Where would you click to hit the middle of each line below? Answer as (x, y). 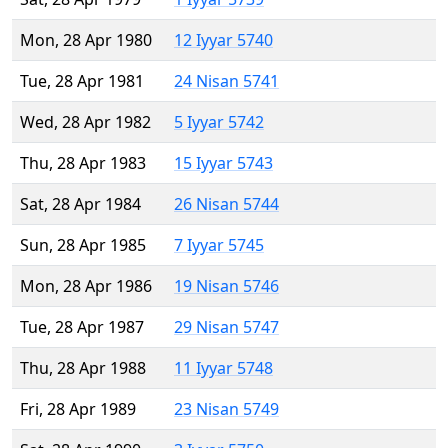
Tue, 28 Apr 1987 (82, 327)
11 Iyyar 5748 (223, 368)
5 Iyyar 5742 (219, 122)
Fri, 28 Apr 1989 (78, 409)
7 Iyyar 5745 (219, 245)
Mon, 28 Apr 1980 (86, 40)
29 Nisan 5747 (226, 327)
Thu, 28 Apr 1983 (83, 163)
